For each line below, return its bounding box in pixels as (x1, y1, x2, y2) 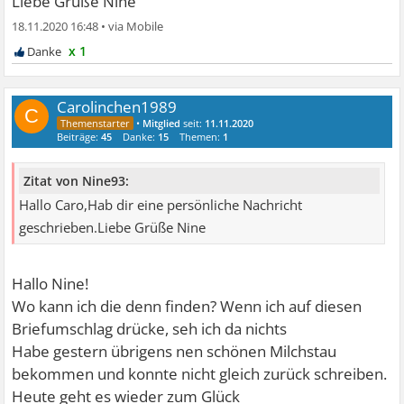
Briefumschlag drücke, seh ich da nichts (12, 318, 288, 340)
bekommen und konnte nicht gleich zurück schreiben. (12, 363, 388, 385)
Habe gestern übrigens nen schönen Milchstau (12, 341, 337, 363)
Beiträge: (57, 129, 102, 143)
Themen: (179, 129, 224, 143)
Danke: (123, 129, 159, 143)
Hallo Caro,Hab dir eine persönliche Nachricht (19, 196, 303, 216)
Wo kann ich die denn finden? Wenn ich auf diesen (12, 296, 363, 317)
